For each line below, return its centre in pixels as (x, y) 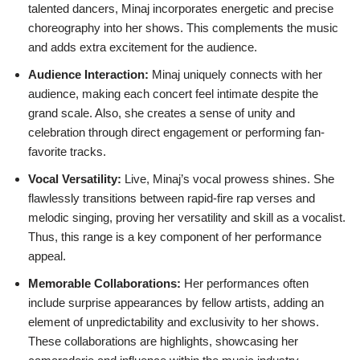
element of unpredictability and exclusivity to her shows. (174, 322)
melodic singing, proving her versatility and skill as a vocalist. (187, 217)
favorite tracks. (67, 151)
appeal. (47, 256)
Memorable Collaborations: (104, 283)
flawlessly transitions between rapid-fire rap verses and (172, 198)
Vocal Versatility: (75, 179)
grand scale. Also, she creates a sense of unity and (162, 113)
